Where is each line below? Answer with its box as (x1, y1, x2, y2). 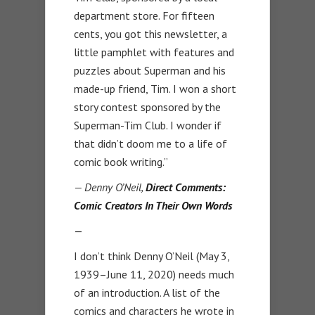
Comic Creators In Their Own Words (74, 198, 232, 213)
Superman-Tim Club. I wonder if (74, 118, 221, 133)
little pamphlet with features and (74, 45, 234, 60)
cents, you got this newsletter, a (74, 27, 227, 41)
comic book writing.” (74, 155, 168, 169)
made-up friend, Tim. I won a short (74, 82, 236, 96)
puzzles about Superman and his (74, 63, 226, 78)
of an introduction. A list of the (74, 285, 220, 300)
